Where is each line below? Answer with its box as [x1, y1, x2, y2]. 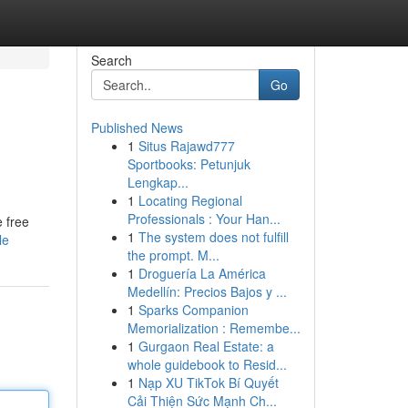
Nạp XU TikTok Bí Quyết [138, 373, 279, 392]
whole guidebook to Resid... [127, 355, 287, 373]
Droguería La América [138, 264, 266, 282]
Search [90, 51, 132, 69]
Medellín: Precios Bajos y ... [127, 282, 287, 301]
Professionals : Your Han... [127, 209, 280, 228]
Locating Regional [138, 191, 242, 209]
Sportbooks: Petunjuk [127, 155, 250, 173]
